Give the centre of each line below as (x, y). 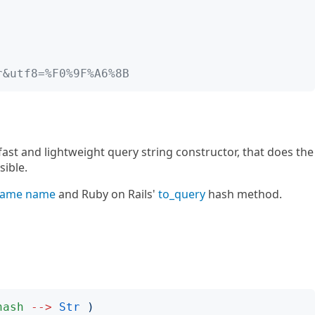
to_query (182, 194)
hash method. (244, 194)
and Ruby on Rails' (107, 194)
